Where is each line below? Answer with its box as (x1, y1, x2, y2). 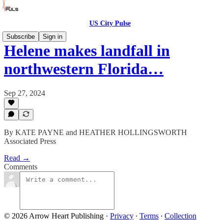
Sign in (43, 33, 62, 40)
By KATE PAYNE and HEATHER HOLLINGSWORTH (4, 128, 187, 137)
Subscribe (6, 33, 35, 40)
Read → (4, 154, 30, 162)
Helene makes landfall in (4, 42, 170, 60)
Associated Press (4, 137, 56, 145)
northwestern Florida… (4, 60, 164, 78)
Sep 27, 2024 (4, 88, 45, 97)
